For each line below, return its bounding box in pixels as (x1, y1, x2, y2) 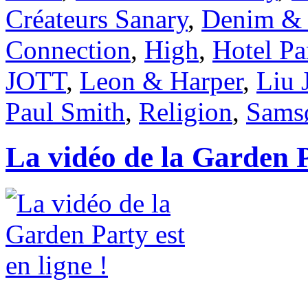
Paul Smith (5, 96, 125, 126)
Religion (139, 96, 232, 126)
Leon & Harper (80, 65, 243, 96)
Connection (5, 34, 131, 65)
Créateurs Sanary (5, 3, 188, 34)
